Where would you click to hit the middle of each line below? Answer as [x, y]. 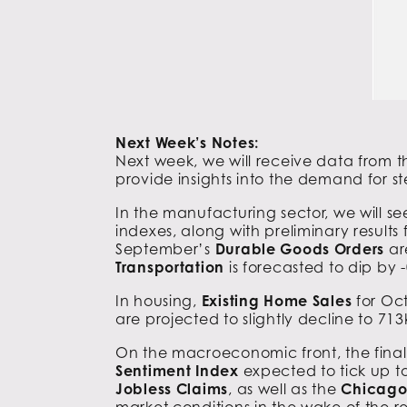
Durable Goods [274, 248]
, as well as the [285, 388]
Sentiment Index [177, 370]
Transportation [170, 267]
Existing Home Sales [277, 300]
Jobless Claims [172, 388]
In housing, [159, 300]
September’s [165, 248]
